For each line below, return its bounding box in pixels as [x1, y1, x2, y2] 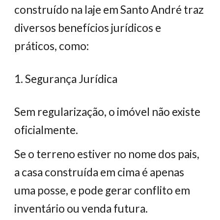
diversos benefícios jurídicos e [14, 21, 162, 34]
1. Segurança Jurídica [14, 72, 118, 85]
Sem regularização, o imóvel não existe [14, 105, 201, 118]
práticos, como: [14, 39, 89, 53]
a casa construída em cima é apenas [14, 165, 185, 179]
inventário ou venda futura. [14, 202, 148, 215]
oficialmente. [14, 123, 79, 137]
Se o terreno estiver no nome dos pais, [14, 147, 200, 161]
